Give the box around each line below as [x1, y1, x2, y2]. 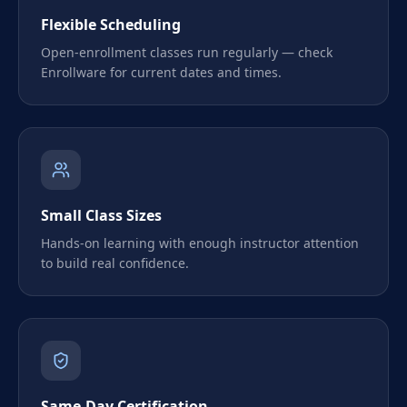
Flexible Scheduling [41, 15, 181, 35]
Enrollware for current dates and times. [41, 64, 282, 81]
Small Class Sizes [41, 205, 162, 225]
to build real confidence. [41, 254, 189, 272]
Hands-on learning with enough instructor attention [41, 234, 359, 252]
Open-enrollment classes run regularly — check [41, 44, 333, 61]
